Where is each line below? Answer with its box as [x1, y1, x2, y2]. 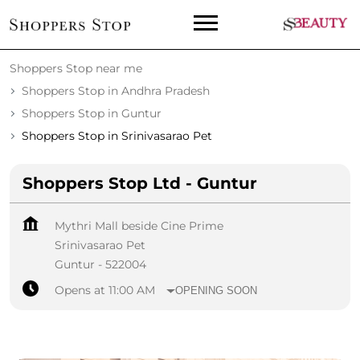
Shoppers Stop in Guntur [22, 106, 162, 121]
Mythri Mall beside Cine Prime [55, 219, 223, 234]
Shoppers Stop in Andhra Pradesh [22, 84, 210, 99]
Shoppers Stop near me [10, 61, 142, 76]
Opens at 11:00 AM [55, 283, 155, 298]
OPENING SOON [175, 284, 258, 297]
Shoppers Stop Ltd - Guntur [22, 174, 257, 194]
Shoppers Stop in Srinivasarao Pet [22, 129, 212, 144]
